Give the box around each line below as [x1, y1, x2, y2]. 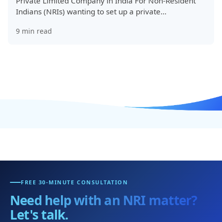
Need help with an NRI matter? [10, 191, 197, 209]
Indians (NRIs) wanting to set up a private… [16, 6, 166, 16]
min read [20, 26, 52, 36]
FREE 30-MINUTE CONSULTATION [21, 178, 128, 186]
